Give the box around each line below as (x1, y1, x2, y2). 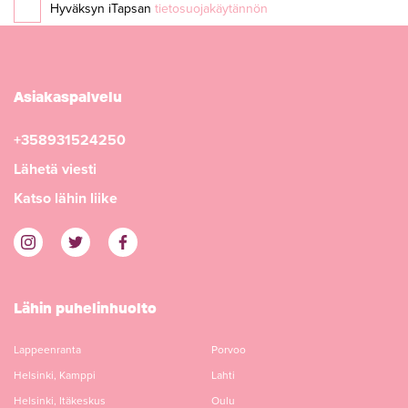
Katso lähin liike (14, 189, 117, 208)
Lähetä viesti (14, 160, 97, 178)
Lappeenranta (14, 343, 81, 356)
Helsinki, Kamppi (14, 369, 96, 382)
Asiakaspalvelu (14, 87, 122, 106)
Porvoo (211, 343, 246, 356)
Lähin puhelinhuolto (14, 299, 157, 317)
